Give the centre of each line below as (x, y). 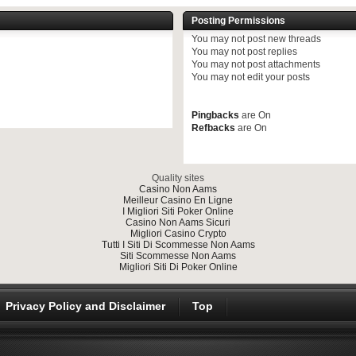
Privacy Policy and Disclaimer (85, 306)
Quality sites (178, 178)
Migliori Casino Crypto (178, 234)
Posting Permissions (238, 21)
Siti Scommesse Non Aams (178, 256)
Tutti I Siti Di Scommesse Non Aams (178, 245)
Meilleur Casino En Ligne (178, 200)
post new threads (283, 39)
